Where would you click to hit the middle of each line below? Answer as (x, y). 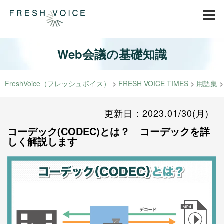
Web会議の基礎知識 (112, 54)
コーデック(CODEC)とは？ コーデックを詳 (109, 131)
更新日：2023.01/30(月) (157, 113)
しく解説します (42, 141)
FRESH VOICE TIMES (153, 84)
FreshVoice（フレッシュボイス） (58, 84)
